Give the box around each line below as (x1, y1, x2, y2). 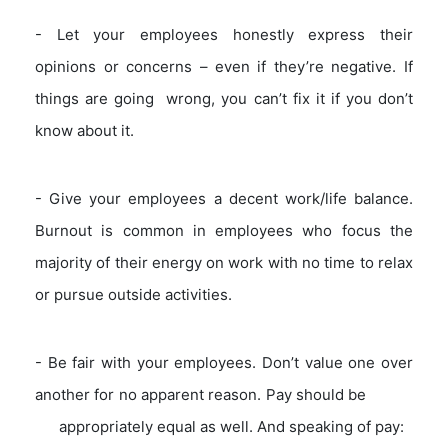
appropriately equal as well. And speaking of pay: (35, 416, 405, 436)
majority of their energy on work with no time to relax (35, 252, 413, 272)
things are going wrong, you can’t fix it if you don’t (35, 88, 413, 108)
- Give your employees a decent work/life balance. (35, 188, 413, 208)
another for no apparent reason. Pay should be (35, 384, 413, 404)
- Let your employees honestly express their (35, 24, 413, 44)
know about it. (35, 120, 135, 140)
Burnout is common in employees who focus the (35, 220, 413, 240)
